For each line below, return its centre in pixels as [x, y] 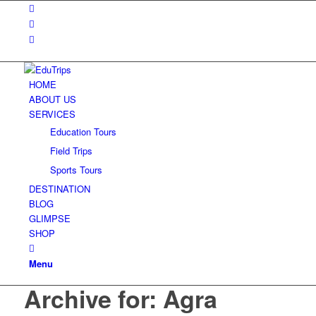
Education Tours [83, 132]
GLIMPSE [49, 218]
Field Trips [71, 151]
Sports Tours [76, 170]
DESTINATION [59, 189]
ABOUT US [52, 99]
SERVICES [52, 114]
